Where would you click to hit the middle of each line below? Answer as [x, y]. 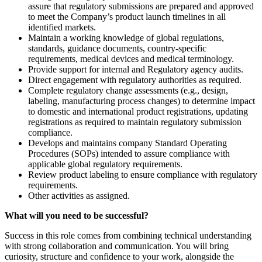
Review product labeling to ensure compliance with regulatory [143, 174]
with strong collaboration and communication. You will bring [117, 246]
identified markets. [62, 27]
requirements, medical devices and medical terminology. [131, 58]
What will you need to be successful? [77, 215]
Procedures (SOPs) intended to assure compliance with [129, 153]
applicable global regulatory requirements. [105, 164]
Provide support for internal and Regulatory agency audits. [136, 69]
